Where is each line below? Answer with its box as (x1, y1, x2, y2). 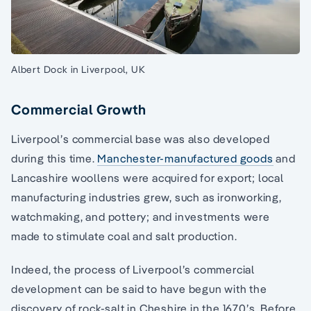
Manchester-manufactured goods (97, 151, 274, 166)
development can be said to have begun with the (11, 282, 267, 296)
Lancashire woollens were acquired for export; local (11, 171, 284, 185)
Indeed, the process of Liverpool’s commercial (11, 262, 255, 277)
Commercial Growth (11, 101, 146, 119)
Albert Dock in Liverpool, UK (11, 63, 146, 76)
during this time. (11, 151, 98, 166)
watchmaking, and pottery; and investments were (11, 210, 270, 224)
